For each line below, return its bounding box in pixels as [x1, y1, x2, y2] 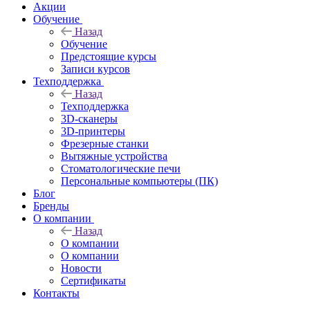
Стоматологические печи [61, 162, 181, 174]
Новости [61, 262, 102, 274]
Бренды [33, 199, 69, 212]
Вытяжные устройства [61, 149, 167, 162]
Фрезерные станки [61, 137, 149, 149]
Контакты [33, 286, 80, 299]
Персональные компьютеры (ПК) [61, 174, 218, 187]
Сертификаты [61, 274, 126, 286]
